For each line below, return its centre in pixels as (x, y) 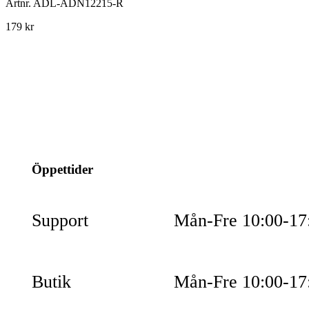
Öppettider (63, 169)
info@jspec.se (106, 104)
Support (60, 221)
